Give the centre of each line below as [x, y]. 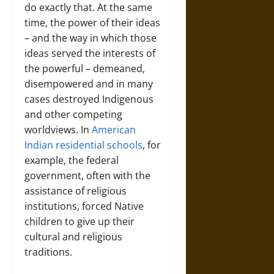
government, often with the [87, 176]
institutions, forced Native [84, 206]
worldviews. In [58, 130]
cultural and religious [73, 237]
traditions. [48, 252]
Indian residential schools [83, 145]
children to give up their [80, 221]
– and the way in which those [91, 38]
